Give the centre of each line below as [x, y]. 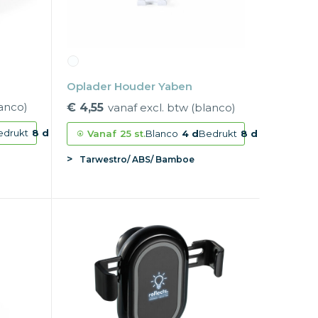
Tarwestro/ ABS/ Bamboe [137, 159]
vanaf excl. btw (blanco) [171, 107]
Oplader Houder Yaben [129, 86]
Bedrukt [218, 133]
